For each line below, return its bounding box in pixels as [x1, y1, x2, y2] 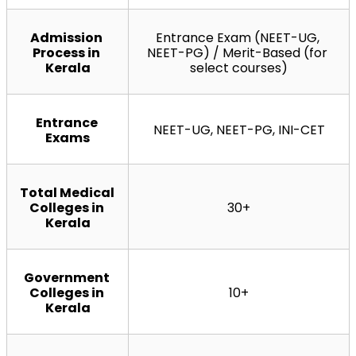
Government [23, 268, 110, 287]
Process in [33, 43, 100, 62]
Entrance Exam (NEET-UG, [155, 28, 319, 47]
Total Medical [20, 183, 114, 202]
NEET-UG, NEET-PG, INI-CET [153, 120, 325, 139]
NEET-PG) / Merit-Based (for [147, 43, 327, 62]
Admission [30, 28, 103, 47]
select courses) [190, 58, 288, 77]
